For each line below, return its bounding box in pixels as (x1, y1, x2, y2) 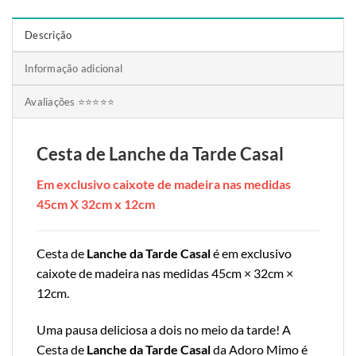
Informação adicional (25, 62, 123, 75)
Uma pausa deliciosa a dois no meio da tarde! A (37, 321, 291, 337)
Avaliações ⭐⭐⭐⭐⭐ (25, 95, 115, 109)
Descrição (25, 29, 72, 42)
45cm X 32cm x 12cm (37, 196, 155, 212)
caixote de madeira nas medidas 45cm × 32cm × (37, 265, 293, 281)
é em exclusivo (211, 246, 292, 261)
